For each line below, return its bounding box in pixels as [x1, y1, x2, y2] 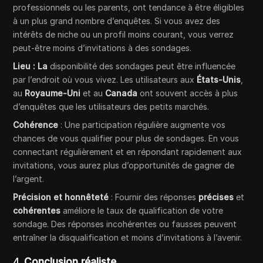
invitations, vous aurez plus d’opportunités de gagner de [13, 160, 235, 171]
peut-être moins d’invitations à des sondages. [13, 43, 192, 53]
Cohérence [13, 120, 59, 130]
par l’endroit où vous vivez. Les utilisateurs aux [13, 75, 197, 85]
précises [198, 192, 234, 203]
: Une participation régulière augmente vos [58, 120, 226, 130]
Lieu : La [13, 61, 48, 72]
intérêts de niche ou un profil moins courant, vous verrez [13, 29, 234, 40]
